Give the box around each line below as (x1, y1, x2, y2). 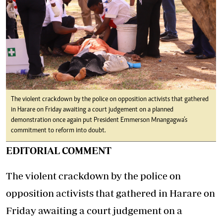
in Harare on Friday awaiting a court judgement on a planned (11, 107, 173, 114)
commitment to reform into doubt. (11, 127, 106, 135)
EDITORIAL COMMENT (6, 145, 111, 157)
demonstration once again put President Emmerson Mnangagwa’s (11, 117, 187, 124)
